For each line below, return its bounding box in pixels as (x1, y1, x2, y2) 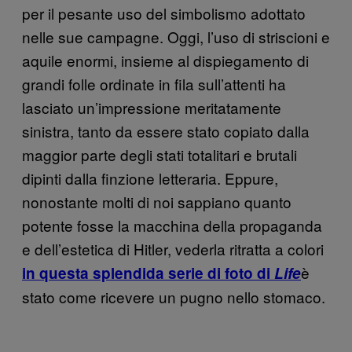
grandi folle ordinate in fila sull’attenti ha (22, 72, 286, 94)
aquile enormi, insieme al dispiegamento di (22, 49, 309, 71)
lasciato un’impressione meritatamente (22, 96, 281, 118)
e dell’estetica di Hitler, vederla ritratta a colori (22, 237, 324, 259)
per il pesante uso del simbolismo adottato (22, 2, 306, 24)
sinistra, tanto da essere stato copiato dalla (22, 119, 310, 141)
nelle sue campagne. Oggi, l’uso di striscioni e (22, 25, 330, 47)
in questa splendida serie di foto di (22, 262, 274, 284)
